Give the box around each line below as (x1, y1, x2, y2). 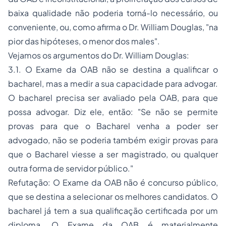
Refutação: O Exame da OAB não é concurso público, (8, 177, 218, 188)
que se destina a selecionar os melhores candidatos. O (8, 191, 218, 202)
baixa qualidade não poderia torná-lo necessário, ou (8, 8, 218, 18)
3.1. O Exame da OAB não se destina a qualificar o (8, 64, 218, 75)
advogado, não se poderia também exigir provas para (8, 135, 218, 145)
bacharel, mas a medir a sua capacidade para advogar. (8, 78, 218, 89)
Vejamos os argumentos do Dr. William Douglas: (8, 50, 189, 61)
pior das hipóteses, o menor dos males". (8, 36, 160, 46)
